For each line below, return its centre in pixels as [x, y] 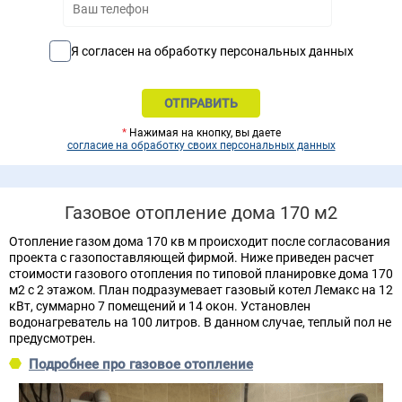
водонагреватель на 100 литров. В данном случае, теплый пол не [200, 322]
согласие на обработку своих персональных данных [201, 145]
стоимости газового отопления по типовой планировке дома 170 [201, 273]
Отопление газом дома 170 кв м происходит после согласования [200, 241]
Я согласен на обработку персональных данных [212, 51]
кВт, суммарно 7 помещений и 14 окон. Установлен [160, 306]
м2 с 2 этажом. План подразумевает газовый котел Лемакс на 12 [201, 289]
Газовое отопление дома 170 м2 [201, 212]
